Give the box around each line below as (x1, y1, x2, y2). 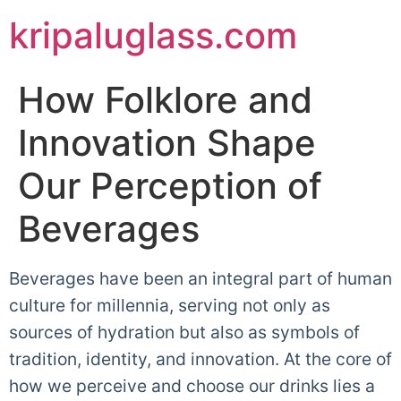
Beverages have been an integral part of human (9, 268, 392, 289)
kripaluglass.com (9, 13, 297, 57)
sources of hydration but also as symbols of (9, 321, 360, 343)
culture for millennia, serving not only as (9, 294, 330, 316)
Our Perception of (18, 164, 322, 208)
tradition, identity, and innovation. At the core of (9, 348, 392, 370)
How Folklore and (18, 78, 312, 122)
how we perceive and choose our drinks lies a (9, 375, 375, 397)
